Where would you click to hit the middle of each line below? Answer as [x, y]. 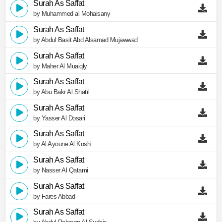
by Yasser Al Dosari [59, 118]
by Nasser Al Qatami [61, 170]
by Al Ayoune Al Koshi [62, 144]
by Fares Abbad [54, 196]
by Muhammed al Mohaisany [72, 14]
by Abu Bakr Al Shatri [61, 92]
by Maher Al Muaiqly [60, 66]
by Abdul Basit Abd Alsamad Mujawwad [85, 40]
